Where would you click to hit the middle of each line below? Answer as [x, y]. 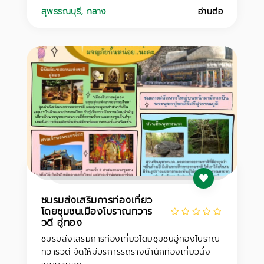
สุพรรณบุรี [61, 11]
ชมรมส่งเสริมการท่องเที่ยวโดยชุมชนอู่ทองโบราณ [131, 239]
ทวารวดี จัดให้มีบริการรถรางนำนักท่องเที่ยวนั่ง [126, 252]
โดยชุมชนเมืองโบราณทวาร [97, 211]
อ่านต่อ [210, 11]
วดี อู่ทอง [62, 222]
